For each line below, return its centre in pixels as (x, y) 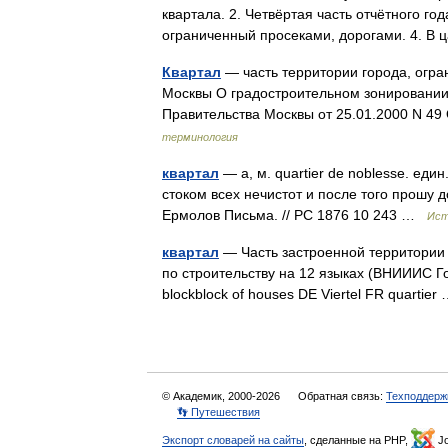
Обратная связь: (342, 396)
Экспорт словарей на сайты (233, 440)
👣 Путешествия (218, 412)
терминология (200, 137)
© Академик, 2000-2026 (222, 396)
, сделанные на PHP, (357, 440)
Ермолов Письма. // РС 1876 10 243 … (294, 215)
